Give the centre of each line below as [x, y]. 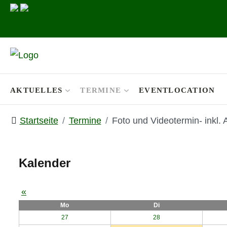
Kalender [45, 163]
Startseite [39, 121]
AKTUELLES [36, 90]
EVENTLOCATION [177, 90]
